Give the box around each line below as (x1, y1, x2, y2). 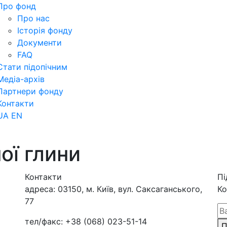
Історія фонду (17, 25, 72, 35)
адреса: (25, 184, 55, 194)
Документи (17, 37, 62, 48)
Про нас (17, 13, 50, 23)
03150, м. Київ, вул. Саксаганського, (55, 184, 202, 194)
